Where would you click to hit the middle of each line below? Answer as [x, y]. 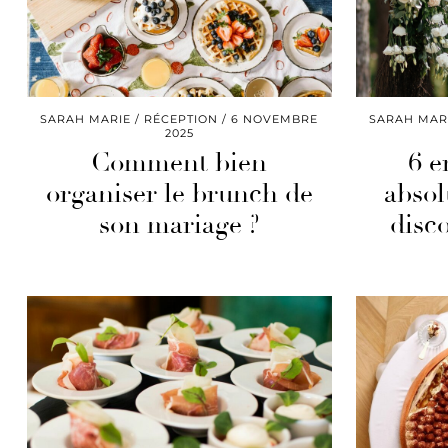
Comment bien [179, 163]
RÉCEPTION [181, 119]
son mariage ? [179, 225]
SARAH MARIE [86, 119]
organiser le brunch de [179, 194]
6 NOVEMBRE [275, 119]
